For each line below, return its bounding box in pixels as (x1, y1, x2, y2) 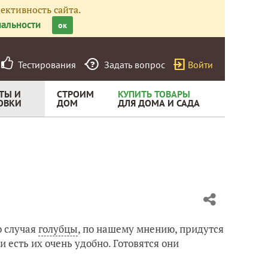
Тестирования (13, 59, 76, 71)
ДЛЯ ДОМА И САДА (118, 97, 200, 109)
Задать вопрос (104, 59, 165, 71)
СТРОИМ (57, 88, 94, 100)
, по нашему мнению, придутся (78, 222, 224, 236)
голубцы (38, 222, 78, 236)
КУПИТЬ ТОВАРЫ (118, 88, 190, 100)
